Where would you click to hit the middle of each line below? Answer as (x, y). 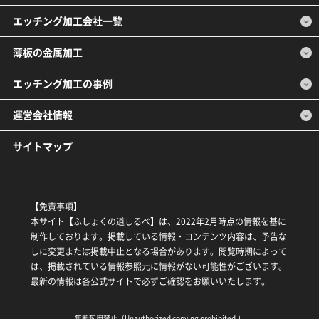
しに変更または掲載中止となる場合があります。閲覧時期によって (159, 251)
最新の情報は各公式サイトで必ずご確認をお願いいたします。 (151, 281)
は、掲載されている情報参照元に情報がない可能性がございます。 (159, 266)
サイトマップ (42, 146)
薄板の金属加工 (47, 52)
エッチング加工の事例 (62, 84)
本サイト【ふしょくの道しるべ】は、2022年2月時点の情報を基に (159, 221)
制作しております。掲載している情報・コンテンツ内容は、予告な (159, 236)
